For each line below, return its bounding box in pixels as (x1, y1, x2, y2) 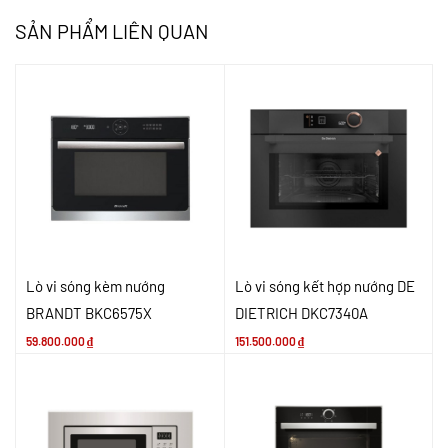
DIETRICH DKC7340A (234, 304, 368, 323)
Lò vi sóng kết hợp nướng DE (234, 277, 415, 296)
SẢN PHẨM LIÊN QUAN (15, 18, 209, 43)
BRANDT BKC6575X (26, 304, 152, 323)
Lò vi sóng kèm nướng (26, 277, 165, 296)
